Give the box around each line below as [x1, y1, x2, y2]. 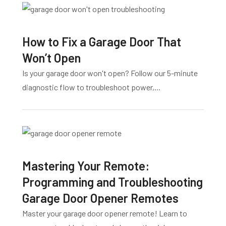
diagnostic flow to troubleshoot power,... [22, 82, 160, 92]
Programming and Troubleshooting [22, 175, 203, 190]
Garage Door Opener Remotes [22, 191, 179, 206]
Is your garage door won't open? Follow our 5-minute [22, 68, 198, 78]
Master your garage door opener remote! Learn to [22, 208, 187, 218]
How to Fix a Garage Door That [22, 34, 181, 49]
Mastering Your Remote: [22, 158, 149, 174]
